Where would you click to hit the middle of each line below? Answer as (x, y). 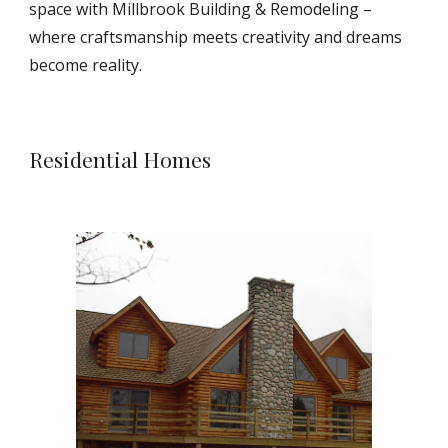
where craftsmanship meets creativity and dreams (216, 37)
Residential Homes (120, 159)
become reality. (86, 65)
